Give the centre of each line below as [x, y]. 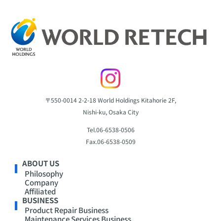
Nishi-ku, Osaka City [110, 112]
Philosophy [44, 173]
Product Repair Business [67, 210]
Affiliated [40, 191]
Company [41, 182]
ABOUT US [41, 163]
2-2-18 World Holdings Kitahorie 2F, [127, 100]
